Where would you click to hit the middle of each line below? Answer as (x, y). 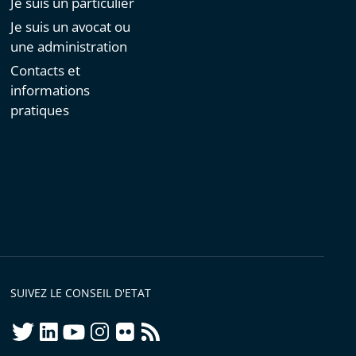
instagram (117, 328)
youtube (87, 328)
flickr (127, 328)
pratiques (40, 110)
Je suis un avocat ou (71, 27)
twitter (31, 328)
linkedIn (60, 328)
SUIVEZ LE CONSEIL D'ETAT (81, 293)
